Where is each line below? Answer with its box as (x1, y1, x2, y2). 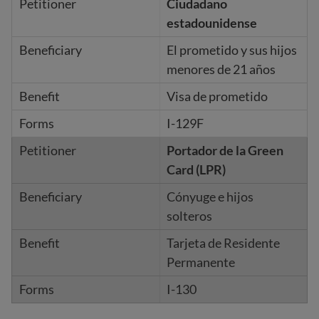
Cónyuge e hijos (166, 189, 253, 204)
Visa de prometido (166, 88, 268, 104)
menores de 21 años (166, 61, 276, 77)
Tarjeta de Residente (166, 235, 280, 251)
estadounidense (166, 15, 257, 31)
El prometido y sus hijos (166, 42, 297, 58)
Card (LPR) (166, 162, 226, 177)
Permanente (166, 254, 235, 270)
